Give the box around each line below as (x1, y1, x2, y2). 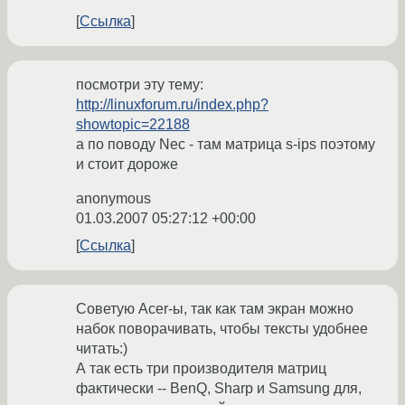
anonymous (76, 191, 151, 207)
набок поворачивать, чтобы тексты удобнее (76, 321, 368, 337)
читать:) (76, 341, 127, 357)
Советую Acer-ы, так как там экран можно (76, 301, 353, 317)
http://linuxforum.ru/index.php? (76, 97, 268, 113)
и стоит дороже (76, 156, 178, 173)
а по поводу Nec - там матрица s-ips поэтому (76, 137, 375, 153)
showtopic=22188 (76, 117, 190, 133)
